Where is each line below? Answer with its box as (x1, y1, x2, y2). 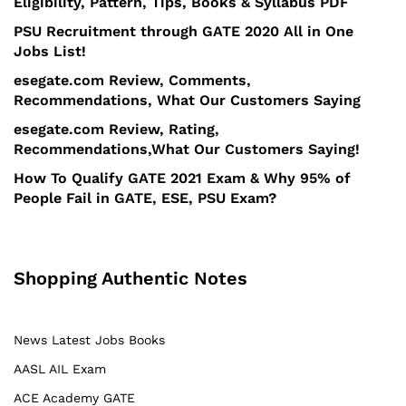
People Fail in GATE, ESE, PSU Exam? (14, 188, 276, 207)
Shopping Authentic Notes (14, 266, 247, 289)
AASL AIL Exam (14, 361, 106, 376)
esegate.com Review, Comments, (14, 71, 251, 89)
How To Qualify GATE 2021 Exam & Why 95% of (14, 169, 351, 187)
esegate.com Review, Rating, (14, 120, 219, 138)
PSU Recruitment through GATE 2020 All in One (14, 22, 353, 40)
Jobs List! (14, 42, 86, 60)
